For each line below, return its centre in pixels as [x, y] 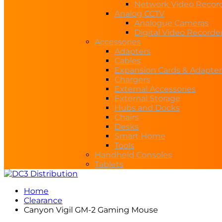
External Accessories [155, 89]
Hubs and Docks [147, 108]
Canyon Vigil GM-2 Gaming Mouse [91, 210]
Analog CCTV [139, 14]
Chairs [127, 117]
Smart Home [140, 136]
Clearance [43, 200]
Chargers [132, 80]
